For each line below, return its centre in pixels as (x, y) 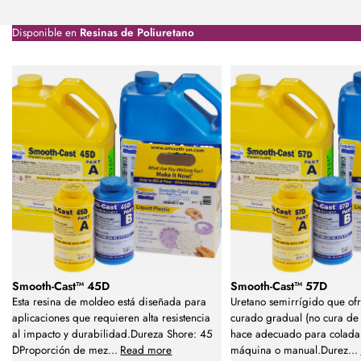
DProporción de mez (60, 351)
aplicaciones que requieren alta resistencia (111, 318)
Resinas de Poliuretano (137, 33)
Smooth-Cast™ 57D (279, 286)
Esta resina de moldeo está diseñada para (109, 302)
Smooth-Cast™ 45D (61, 286)
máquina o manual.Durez (290, 351)
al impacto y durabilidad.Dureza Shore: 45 (112, 334)
